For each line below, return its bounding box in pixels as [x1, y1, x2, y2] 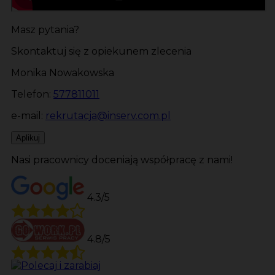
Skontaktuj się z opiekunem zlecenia [11, 45, 192, 58]
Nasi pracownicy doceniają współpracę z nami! [11, 154, 233, 166]
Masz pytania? [11, 24, 79, 36]
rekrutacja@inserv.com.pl [45, 110, 171, 122]
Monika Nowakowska [11, 67, 114, 79]
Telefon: [11, 88, 53, 101]
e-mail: [11, 110, 45, 122]
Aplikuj [16, 133, 40, 143]
